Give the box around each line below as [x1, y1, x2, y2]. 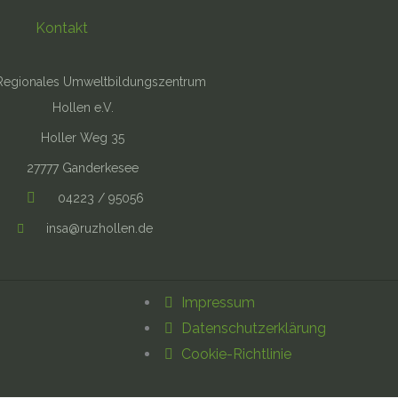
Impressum [181, 294, 255, 311]
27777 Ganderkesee [27, 161, 139, 175]
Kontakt [35, 20, 88, 36]
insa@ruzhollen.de [46, 221, 154, 235]
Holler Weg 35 [41, 131, 125, 145]
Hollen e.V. [52, 100, 114, 115]
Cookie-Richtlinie [181, 346, 291, 362]
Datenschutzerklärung [181, 320, 326, 337]
